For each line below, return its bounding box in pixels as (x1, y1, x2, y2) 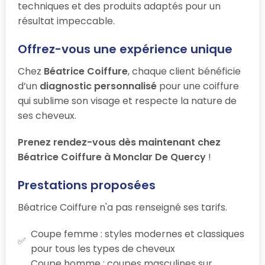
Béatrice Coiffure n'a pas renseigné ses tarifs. (18, 200, 227, 214)
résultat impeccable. (18, 14, 115, 28)
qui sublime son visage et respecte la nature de (18, 93, 237, 108)
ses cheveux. (18, 108, 76, 122)
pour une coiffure (157, 79, 239, 93)
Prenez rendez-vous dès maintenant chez (18, 135, 221, 149)
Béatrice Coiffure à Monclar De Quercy (18, 150, 206, 164)
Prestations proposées (18, 176, 156, 193)
